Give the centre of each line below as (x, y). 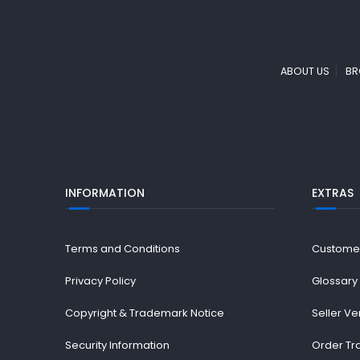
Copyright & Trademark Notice (144, 313)
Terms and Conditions (122, 249)
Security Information (117, 345)
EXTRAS (333, 193)
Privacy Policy (100, 281)
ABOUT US (305, 71)
